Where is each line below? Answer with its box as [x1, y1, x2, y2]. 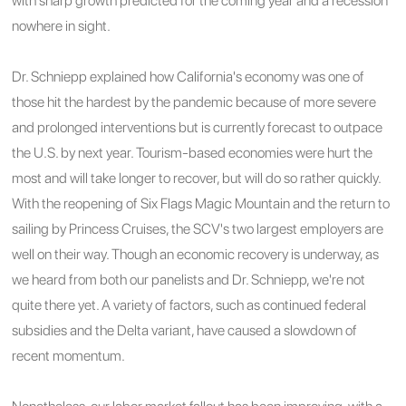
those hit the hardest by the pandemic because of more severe [12, 92, 377, 111]
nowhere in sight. [12, 16, 111, 34]
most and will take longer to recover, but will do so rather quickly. [12, 169, 382, 187]
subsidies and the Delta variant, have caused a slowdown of [12, 321, 358, 339]
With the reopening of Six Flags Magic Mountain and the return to [12, 194, 391, 212]
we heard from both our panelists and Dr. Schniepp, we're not [12, 270, 366, 288]
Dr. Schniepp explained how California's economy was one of [12, 67, 365, 85]
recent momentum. [12, 346, 129, 364]
